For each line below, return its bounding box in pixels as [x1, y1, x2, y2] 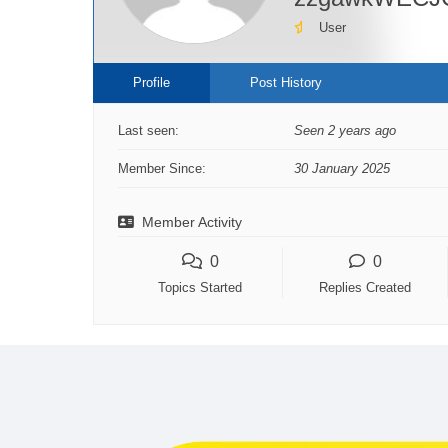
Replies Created [319, 280, 411, 295]
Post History [250, 75, 322, 90]
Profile [133, 75, 170, 90]
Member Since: [118, 161, 206, 176]
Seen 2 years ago [294, 123, 396, 138]
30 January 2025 [294, 161, 390, 176]
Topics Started [158, 280, 242, 295]
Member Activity [142, 214, 242, 230]
